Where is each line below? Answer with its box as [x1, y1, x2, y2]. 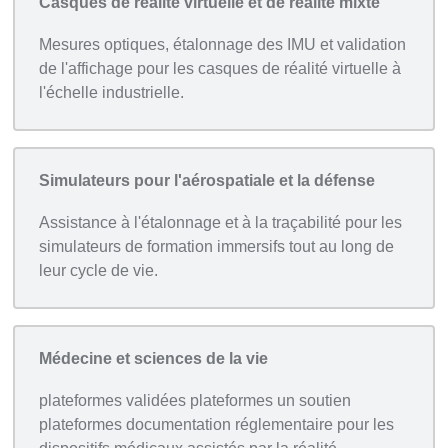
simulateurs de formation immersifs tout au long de [39, 238, 395, 256]
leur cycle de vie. [39, 262, 159, 280]
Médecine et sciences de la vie [39, 350, 269, 368]
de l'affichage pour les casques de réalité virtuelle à [39, 60, 402, 78]
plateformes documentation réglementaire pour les [39, 416, 395, 434]
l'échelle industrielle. [39, 84, 185, 102]
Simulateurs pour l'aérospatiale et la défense [39, 172, 376, 190]
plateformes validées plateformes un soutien [39, 392, 352, 410]
